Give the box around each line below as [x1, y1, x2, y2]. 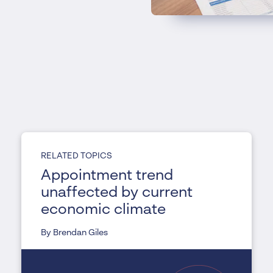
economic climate [40, 202, 166, 218]
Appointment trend [40, 168, 173, 183]
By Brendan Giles [40, 228, 108, 237]
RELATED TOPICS [40, 151, 112, 160]
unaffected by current [40, 185, 193, 200]
